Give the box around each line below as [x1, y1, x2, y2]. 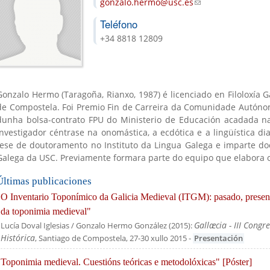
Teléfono [100, 16, 140, 31]
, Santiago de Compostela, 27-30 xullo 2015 [35, 233, 187, 243]
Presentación [194, 233, 243, 243]
